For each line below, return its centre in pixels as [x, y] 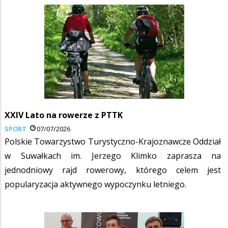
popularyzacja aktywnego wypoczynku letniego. [95, 184]
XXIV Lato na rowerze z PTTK [64, 115]
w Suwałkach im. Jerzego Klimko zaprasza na [113, 155]
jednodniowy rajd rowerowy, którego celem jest [113, 170]
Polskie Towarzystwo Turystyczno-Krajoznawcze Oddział [113, 141]
